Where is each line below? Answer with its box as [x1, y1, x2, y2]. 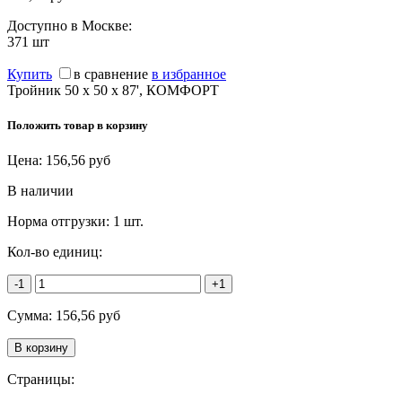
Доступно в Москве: [7, 17, 132, 33]
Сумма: [7, 308, 56, 324]
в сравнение [74, 66, 148, 82]
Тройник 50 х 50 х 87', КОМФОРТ [7, 82, 219, 98]
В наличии [7, 183, 74, 199]
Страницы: [7, 371, 74, 388]
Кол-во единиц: [7, 244, 102, 260]
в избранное [152, 66, 226, 82]
